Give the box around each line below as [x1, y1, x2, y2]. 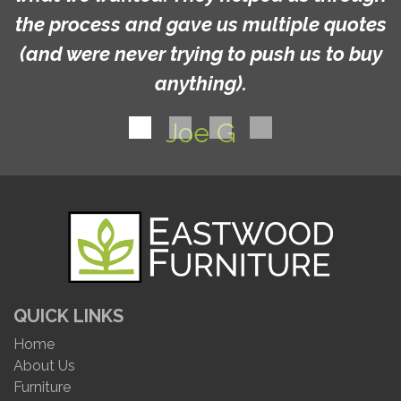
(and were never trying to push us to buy [19, 41, 382, 65]
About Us [13, 356, 75, 374]
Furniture [13, 378, 71, 396]
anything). [154, 71, 247, 95]
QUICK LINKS [13, 304, 124, 327]
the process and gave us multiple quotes [14, 12, 387, 36]
